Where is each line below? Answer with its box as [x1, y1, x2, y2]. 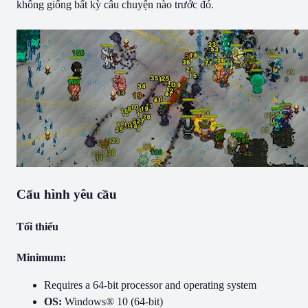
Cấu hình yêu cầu [16, 186, 117, 201]
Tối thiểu [16, 220, 58, 232]
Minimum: [16, 252, 66, 264]
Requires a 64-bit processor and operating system [44, 279, 256, 291]
